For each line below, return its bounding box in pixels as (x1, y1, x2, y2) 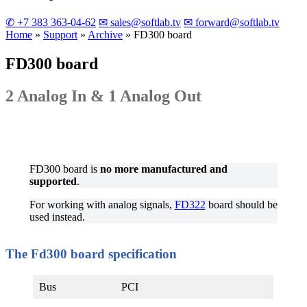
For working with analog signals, (29, 198, 175, 210)
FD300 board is (29, 162, 100, 175)
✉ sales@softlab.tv (99, 16, 181, 28)
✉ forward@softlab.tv (184, 16, 280, 28)
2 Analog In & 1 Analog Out (5, 86, 201, 105)
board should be (205, 198, 278, 210)
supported (29, 175, 77, 187)
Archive (88, 29, 123, 40)
